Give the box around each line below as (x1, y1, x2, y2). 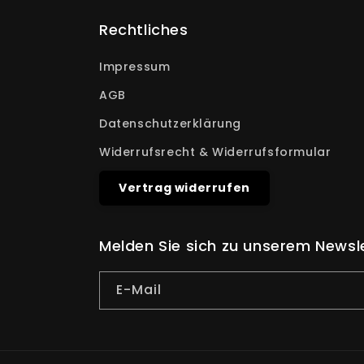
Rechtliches (99, 19, 188, 41)
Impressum (99, 58, 171, 76)
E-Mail (116, 280, 162, 300)
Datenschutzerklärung (99, 115, 241, 132)
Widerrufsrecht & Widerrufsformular (99, 144, 331, 161)
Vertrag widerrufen (119, 180, 250, 197)
